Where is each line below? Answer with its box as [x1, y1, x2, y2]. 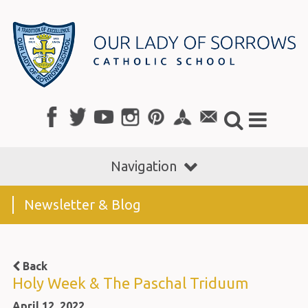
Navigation [111, 157, 177, 174]
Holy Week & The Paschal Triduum [12, 274, 248, 291]
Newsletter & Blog [23, 196, 141, 212]
